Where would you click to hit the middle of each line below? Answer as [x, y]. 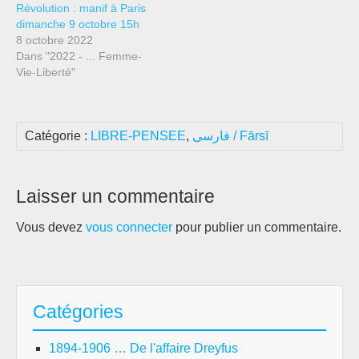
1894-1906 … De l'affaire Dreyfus [143, 348]
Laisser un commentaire [115, 196]
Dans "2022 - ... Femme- [79, 56]
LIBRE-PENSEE [138, 135]
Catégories [78, 311]
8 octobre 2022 [54, 40]
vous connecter [129, 227]
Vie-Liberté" [46, 72]
